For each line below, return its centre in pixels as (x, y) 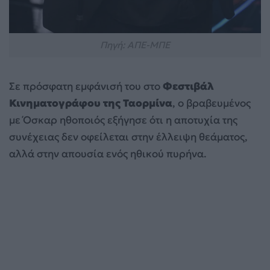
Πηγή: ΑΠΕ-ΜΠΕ (135, 45)
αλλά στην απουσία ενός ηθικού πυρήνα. (108, 154)
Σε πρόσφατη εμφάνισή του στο (85, 86)
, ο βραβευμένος (212, 103)
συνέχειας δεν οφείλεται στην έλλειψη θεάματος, (128, 137)
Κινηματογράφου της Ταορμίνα (91, 103)
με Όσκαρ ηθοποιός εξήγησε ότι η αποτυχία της (123, 120)
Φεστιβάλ (187, 86)
